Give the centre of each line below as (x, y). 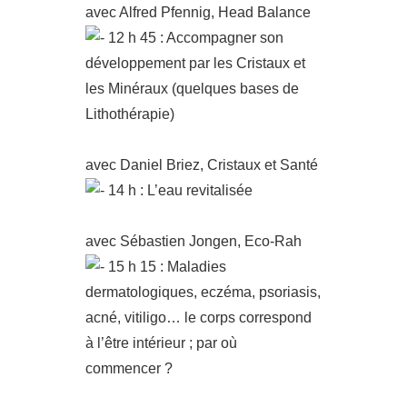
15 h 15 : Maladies (165, 267)
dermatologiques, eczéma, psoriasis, (203, 292)
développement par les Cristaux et (195, 63)
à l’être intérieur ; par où (161, 343)
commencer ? (129, 368)
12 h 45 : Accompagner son (194, 38)
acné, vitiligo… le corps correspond (199, 318)
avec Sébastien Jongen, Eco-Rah (194, 241)
